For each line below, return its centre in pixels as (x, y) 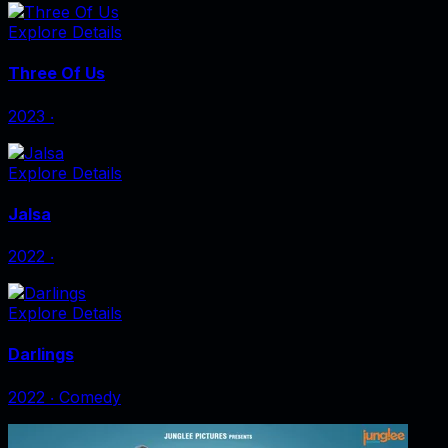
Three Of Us (56, 73)
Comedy (90, 396)
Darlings (41, 354)
